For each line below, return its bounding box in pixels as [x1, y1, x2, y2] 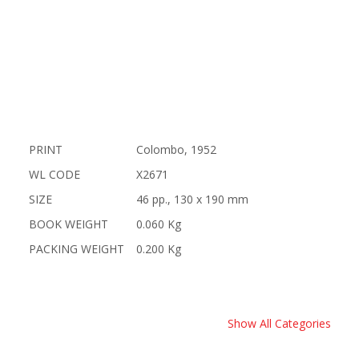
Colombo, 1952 [135, 142, 216, 157]
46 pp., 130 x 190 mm [135, 192, 248, 207]
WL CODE [28, 167, 80, 182]
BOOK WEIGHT [28, 216, 108, 232]
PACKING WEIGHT [28, 241, 124, 256]
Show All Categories [228, 316, 331, 331]
